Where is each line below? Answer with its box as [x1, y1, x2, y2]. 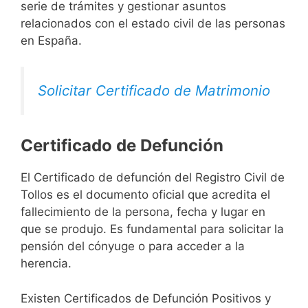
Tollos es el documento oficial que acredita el [21, 188, 270, 202]
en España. [21, 33, 82, 47]
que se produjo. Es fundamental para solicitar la [21, 222, 284, 236]
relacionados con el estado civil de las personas [21, 16, 285, 30]
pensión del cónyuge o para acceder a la [21, 239, 245, 254]
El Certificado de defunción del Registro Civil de [21, 170, 285, 185]
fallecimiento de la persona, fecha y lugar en [21, 205, 265, 219]
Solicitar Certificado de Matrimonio [38, 82, 270, 100]
